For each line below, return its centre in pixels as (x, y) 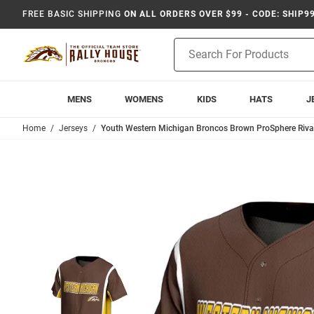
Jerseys (73, 128)
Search (189, 60)
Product (191, 45)
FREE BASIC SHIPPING (72, 14)
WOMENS (144, 99)
